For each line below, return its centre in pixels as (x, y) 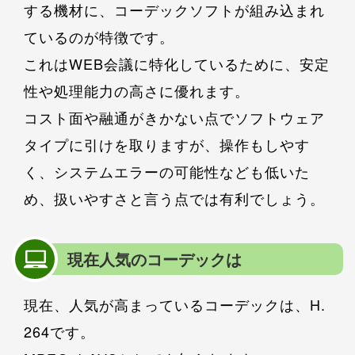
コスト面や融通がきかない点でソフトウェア (174, 117)
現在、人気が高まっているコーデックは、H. (175, 304)
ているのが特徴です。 (99, 36)
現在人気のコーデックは (155, 258)
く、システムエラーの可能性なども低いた (167, 171)
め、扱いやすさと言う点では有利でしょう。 (174, 198)
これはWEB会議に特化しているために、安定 (177, 63)
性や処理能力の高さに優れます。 (137, 90)
